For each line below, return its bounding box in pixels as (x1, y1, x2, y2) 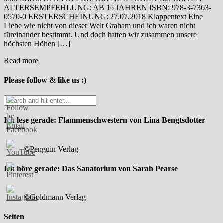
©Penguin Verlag (24, 144, 78, 153)
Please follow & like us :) (4, 75, 86, 84)
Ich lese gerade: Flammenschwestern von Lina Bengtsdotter (4, 116, 205, 125)
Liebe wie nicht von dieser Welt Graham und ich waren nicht (4, 21, 195, 30)
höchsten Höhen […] (4, 39, 70, 48)
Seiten (4, 212, 24, 221)
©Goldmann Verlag (24, 193, 86, 202)
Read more (4, 56, 38, 65)
